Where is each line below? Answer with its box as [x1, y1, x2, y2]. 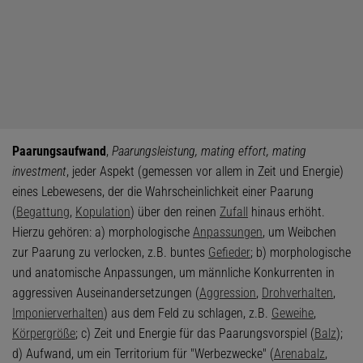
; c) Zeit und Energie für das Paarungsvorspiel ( [75, 326, 314, 342]
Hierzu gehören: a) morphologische [12, 224, 193, 241]
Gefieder [208, 245, 250, 261]
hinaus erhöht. [248, 204, 325, 220]
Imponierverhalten [12, 305, 104, 322]
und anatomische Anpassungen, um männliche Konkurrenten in [12, 265, 335, 281]
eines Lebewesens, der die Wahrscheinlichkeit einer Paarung [12, 184, 314, 200]
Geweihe [271, 305, 314, 322]
